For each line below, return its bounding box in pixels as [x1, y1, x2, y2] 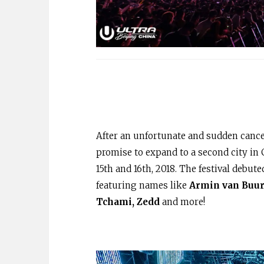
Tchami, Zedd [96, 196, 160, 208]
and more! [160, 196, 205, 208]
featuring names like [96, 180, 189, 192]
